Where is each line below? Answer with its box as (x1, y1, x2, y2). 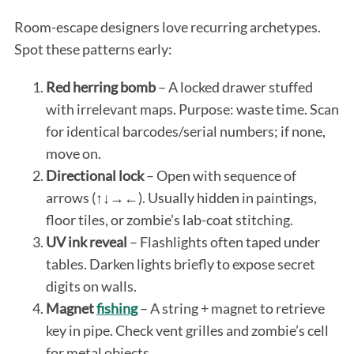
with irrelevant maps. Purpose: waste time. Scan (45, 100, 339, 118)
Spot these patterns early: (13, 40, 172, 58)
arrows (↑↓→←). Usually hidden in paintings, (45, 188, 317, 206)
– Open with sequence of (143, 166, 296, 184)
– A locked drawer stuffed (155, 77, 313, 96)
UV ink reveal (45, 232, 127, 250)
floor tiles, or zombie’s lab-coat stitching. (45, 210, 293, 228)
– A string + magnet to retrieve (137, 299, 325, 317)
